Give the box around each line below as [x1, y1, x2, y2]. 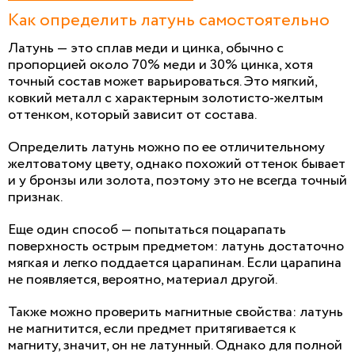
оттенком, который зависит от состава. [8, 104, 257, 125]
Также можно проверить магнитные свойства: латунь [8, 301, 343, 323]
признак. [8, 186, 63, 208]
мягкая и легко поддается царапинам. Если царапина [8, 252, 342, 273]
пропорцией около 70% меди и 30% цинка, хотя [8, 54, 313, 75]
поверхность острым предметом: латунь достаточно [8, 235, 344, 257]
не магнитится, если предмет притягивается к [8, 318, 296, 339]
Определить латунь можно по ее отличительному [8, 136, 325, 158]
